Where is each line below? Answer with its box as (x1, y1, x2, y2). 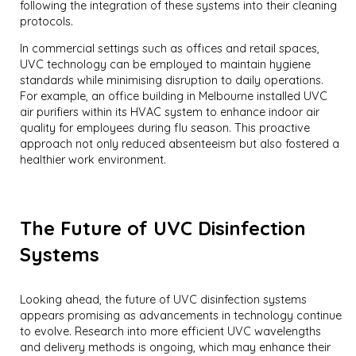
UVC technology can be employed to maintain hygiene (20, 57, 311, 72)
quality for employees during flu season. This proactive (20, 121, 311, 136)
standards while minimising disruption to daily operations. (20, 73, 324, 88)
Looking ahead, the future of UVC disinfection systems (20, 292, 308, 308)
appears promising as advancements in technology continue (20, 308, 342, 323)
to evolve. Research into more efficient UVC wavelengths (20, 324, 322, 339)
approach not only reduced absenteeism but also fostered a (20, 137, 340, 152)
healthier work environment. (20, 153, 167, 168)
